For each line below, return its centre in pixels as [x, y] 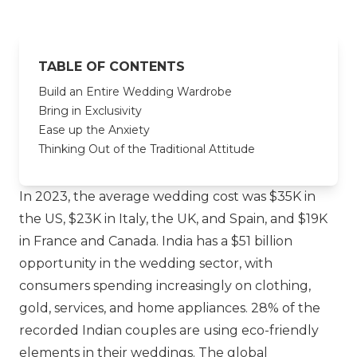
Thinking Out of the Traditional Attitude [147, 149]
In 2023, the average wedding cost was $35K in [167, 196]
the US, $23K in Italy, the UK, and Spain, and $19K [173, 219]
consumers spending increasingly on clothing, [165, 286]
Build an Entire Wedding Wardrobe [135, 92]
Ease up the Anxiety [94, 130]
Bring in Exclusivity [90, 111]
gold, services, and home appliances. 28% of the [170, 308]
